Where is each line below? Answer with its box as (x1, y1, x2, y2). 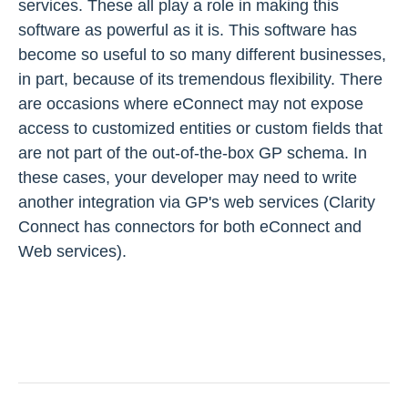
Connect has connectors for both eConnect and (18, 218, 362, 236)
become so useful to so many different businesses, (18, 46, 386, 64)
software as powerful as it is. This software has (18, 21, 357, 39)
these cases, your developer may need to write (18, 168, 357, 187)
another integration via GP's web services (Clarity (18, 193, 375, 211)
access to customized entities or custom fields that (18, 119, 382, 138)
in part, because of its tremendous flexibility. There (18, 70, 382, 88)
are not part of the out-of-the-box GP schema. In (18, 144, 367, 162)
